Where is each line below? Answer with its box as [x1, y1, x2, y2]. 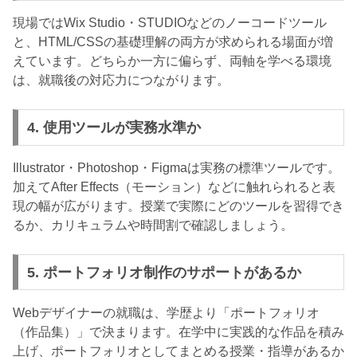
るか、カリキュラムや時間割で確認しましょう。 [13, 218, 293, 232]
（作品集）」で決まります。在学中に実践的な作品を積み [13, 324, 344, 339]
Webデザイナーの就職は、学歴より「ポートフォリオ [13, 305, 320, 320]
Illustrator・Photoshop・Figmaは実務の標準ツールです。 [13, 160, 340, 175]
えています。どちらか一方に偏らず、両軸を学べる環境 [13, 54, 331, 69]
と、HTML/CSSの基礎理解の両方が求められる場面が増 [13, 35, 333, 49]
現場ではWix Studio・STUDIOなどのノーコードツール [13, 16, 327, 30]
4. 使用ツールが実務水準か [26, 119, 201, 135]
